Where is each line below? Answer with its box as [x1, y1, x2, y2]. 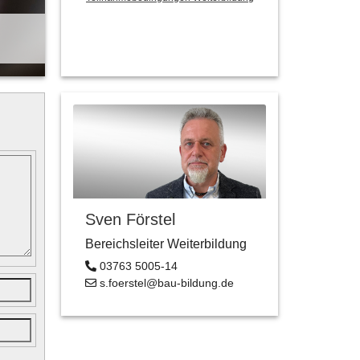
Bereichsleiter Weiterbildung [85, 236, 247, 251]
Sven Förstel [85, 210, 175, 228]
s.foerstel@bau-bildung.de [96, 276, 234, 289]
